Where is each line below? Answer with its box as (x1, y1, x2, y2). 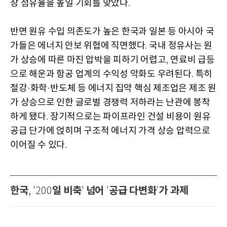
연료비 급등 (170, 55, 215, 66)
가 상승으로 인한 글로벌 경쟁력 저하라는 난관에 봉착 (10, 97, 210, 108)
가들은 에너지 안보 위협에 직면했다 (10, 41, 145, 52)
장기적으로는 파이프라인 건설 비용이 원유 (50, 111, 211, 123)
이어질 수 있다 (10, 140, 65, 151)
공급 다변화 (108, 185, 157, 198)
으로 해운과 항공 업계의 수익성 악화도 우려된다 (10, 69, 192, 80)
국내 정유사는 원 (149, 41, 212, 52)
